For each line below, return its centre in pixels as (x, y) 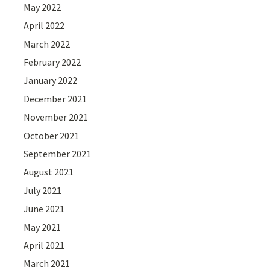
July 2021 (43, 190)
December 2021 (55, 99)
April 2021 (44, 245)
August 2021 (49, 172)
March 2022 (47, 44)
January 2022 (51, 80)
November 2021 (56, 117)
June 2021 (44, 209)
